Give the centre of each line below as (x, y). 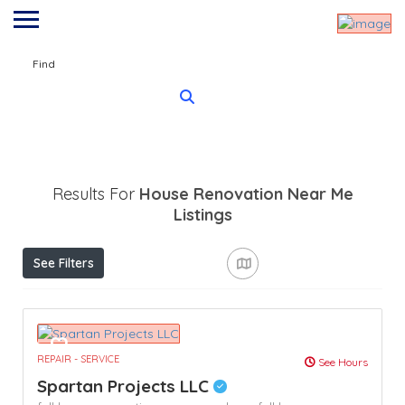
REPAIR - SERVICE (78, 358)
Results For (95, 194)
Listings (202, 215)
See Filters (63, 264)
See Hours (342, 362)
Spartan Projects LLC (125, 386)
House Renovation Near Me (246, 194)
